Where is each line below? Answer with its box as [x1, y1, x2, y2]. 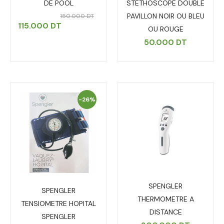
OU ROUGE [147, 24, 183, 34]
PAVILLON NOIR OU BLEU [126, 11, 204, 21]
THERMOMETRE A [137, 194, 194, 204]
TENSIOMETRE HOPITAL [21, 199, 96, 208]
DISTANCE [149, 207, 182, 217]
